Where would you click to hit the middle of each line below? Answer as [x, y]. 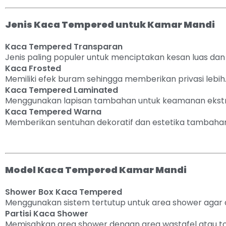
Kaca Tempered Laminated [62, 90]
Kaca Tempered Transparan [64, 47]
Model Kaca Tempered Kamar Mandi [96, 170]
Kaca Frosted [33, 68]
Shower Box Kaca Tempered [64, 192]
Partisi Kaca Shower [47, 214]
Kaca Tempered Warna [53, 112]
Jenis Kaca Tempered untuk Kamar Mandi [110, 24]
